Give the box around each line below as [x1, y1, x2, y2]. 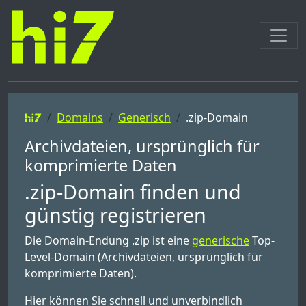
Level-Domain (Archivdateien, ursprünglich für [25, 249, 263, 264]
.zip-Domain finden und [25, 178, 241, 205]
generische [192, 233, 249, 248]
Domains [56, 110, 103, 125]
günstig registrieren [25, 201, 206, 228]
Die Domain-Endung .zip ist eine [25, 233, 192, 248]
